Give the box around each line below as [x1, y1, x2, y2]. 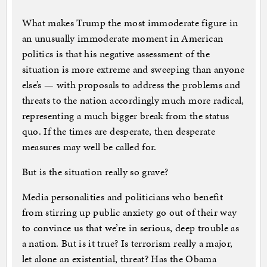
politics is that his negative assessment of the [21, 46, 210, 61]
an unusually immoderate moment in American [21, 31, 223, 46]
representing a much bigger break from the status [21, 108, 229, 123]
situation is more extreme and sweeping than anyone [21, 62, 245, 77]
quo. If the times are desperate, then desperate [21, 124, 215, 139]
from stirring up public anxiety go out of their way [21, 205, 237, 220]
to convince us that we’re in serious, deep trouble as [21, 221, 240, 235]
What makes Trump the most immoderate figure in [21, 15, 238, 30]
